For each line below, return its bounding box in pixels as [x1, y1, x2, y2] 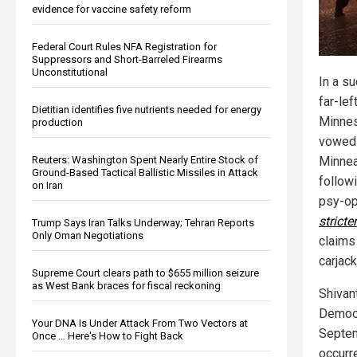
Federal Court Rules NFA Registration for [32, 40, 217, 53]
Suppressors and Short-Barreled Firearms [32, 53, 222, 65]
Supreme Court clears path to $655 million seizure [32, 266, 259, 279]
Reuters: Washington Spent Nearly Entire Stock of [32, 153, 258, 166]
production [32, 116, 83, 128]
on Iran [32, 178, 63, 191]
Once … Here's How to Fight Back [32, 329, 183, 342]
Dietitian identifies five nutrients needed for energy [32, 103, 261, 116]
